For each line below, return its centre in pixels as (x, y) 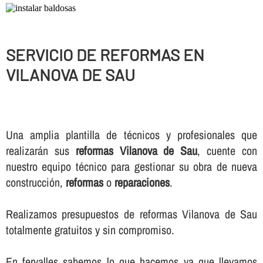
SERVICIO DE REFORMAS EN (105, 55)
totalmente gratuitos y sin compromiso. (90, 230)
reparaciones (142, 182)
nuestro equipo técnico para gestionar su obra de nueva (131, 166)
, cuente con (227, 150)
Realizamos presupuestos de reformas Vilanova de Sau (131, 214)
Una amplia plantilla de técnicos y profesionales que (131, 134)
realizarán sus (41, 150)
